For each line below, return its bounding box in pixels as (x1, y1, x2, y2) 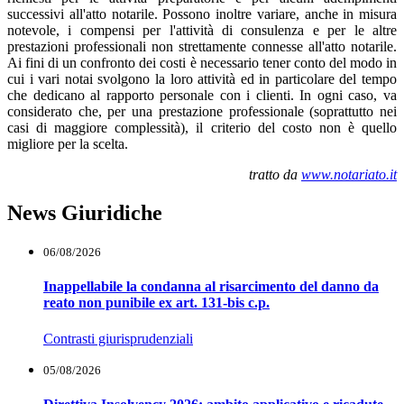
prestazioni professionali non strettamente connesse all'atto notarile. (7, 39, 397, 55)
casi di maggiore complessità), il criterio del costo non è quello (7, 120, 397, 136)
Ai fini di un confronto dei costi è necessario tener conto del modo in (7, 55, 397, 71)
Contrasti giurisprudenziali (43, 330, 193, 346)
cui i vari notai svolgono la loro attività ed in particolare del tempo (7, 71, 397, 87)
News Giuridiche (7, 201, 162, 225)
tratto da (249, 167, 301, 183)
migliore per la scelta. (7, 136, 128, 152)
